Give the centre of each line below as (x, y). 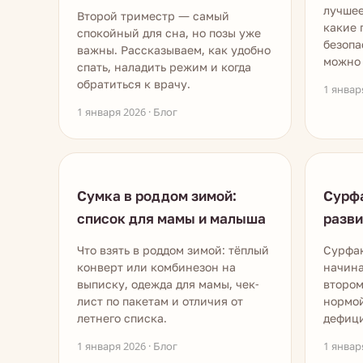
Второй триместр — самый (153, 16)
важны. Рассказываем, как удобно (174, 50)
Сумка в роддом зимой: (157, 196)
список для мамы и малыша (171, 218)
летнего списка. (122, 318)
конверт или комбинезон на (156, 267)
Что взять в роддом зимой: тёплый (173, 250)
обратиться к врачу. (134, 84)
